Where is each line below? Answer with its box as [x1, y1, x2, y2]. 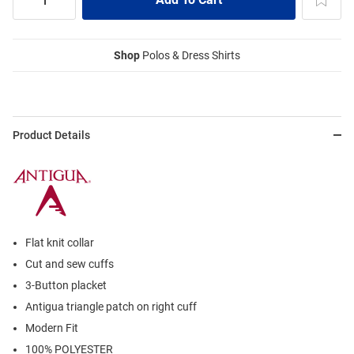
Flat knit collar [25, 236, 94, 250]
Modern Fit [25, 322, 78, 335]
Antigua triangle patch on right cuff [25, 300, 197, 314]
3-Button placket [25, 279, 107, 292]
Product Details [13, 129, 90, 142]
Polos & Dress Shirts [140, 49, 240, 62]
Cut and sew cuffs [25, 258, 114, 271]
